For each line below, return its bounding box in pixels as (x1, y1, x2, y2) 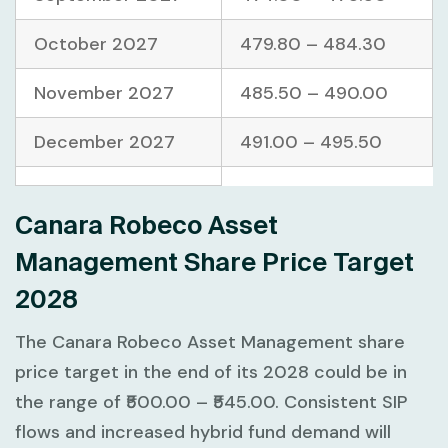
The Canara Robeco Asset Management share (15, 330, 405, 355)
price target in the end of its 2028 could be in (15, 360, 407, 385)
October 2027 (34, 32, 158, 57)
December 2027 (34, 130, 175, 155)
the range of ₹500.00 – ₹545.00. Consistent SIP (15, 390, 407, 415)
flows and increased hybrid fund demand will (15, 420, 391, 445)
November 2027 (34, 81, 174, 106)
